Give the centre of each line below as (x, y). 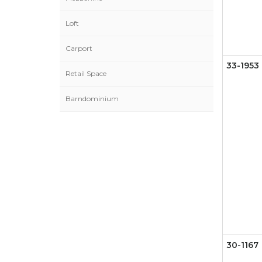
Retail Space (86, 73)
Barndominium (92, 99)
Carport (79, 48)
